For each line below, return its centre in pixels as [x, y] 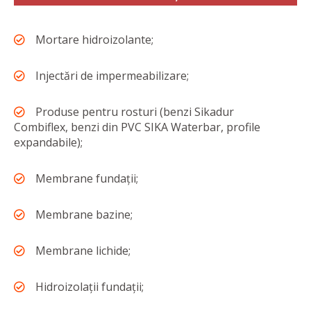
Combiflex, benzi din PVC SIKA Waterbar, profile [137, 127]
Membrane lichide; [83, 251]
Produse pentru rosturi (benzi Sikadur [135, 112]
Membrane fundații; [87, 179]
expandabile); [48, 143]
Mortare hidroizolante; [94, 40]
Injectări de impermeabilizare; [112, 76]
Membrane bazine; [84, 215]
